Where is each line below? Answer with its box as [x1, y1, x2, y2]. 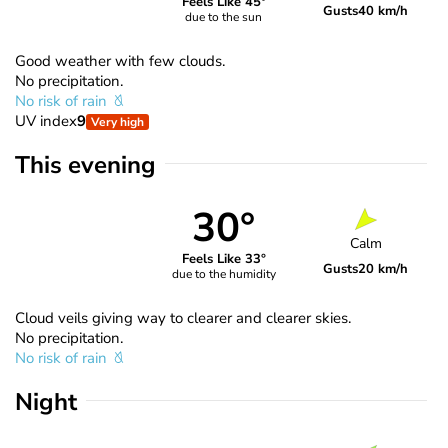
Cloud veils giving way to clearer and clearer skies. [15, 307, 351, 328]
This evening [15, 148, 156, 181]
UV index [15, 110, 77, 131]
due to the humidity [171, 266, 276, 283]
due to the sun [185, 9, 263, 26]
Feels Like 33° [181, 250, 266, 269]
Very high [91, 113, 144, 130]
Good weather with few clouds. [15, 50, 225, 71]
